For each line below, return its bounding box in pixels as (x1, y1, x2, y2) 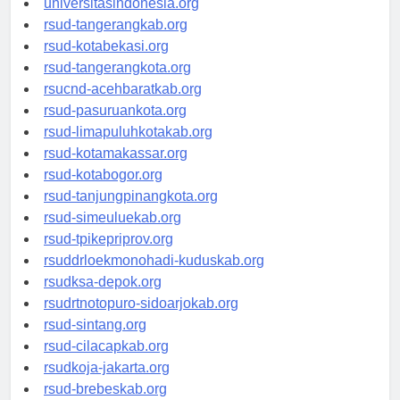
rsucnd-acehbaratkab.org (44, 97, 202, 113)
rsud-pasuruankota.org (44, 119, 187, 135)
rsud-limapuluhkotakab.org (44, 140, 212, 156)
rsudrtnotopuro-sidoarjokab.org (44, 312, 238, 328)
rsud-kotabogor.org (44, 183, 162, 199)
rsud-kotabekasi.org (44, 54, 169, 71)
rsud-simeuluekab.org (44, 226, 181, 242)
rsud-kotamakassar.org (44, 162, 187, 178)
